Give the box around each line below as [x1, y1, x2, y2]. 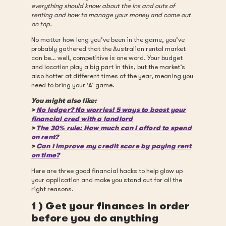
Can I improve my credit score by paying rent [36, 142, 191, 150]
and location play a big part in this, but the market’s [31, 63, 185, 71]
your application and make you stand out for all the [31, 176, 182, 184]
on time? [31, 151, 60, 159]
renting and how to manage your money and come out [31, 11, 191, 19]
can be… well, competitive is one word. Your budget [31, 54, 183, 62]
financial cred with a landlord [31, 115, 133, 123]
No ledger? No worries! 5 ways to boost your [36, 106, 186, 114]
